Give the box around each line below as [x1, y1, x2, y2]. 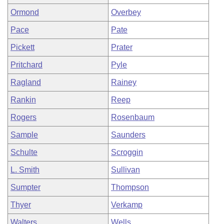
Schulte [10, 148, 37, 156]
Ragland [10, 78, 41, 86]
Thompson [111, 183, 149, 191]
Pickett [10, 43, 34, 51]
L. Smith [10, 165, 39, 174]
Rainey [111, 78, 136, 86]
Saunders [111, 130, 145, 139]
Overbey [111, 8, 141, 16]
